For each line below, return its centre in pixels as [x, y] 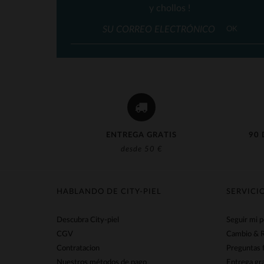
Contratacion [78, 248]
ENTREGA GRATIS [141, 135]
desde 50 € [141, 149]
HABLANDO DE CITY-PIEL [109, 192]
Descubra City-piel [88, 220]
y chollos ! [169, 8]
